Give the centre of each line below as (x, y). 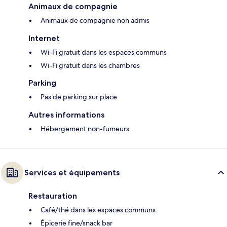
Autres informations (66, 115)
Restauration (53, 196)
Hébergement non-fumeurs (85, 129)
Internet (44, 39)
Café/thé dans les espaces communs (98, 210)
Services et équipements (72, 173)
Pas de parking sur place (79, 97)
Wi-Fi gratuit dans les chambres (90, 66)
